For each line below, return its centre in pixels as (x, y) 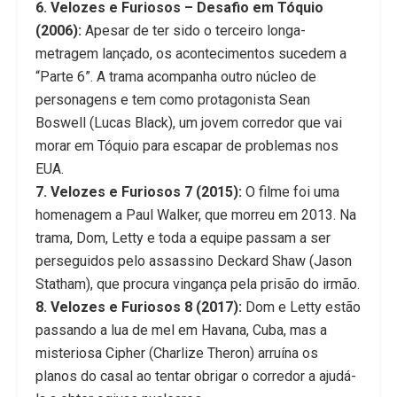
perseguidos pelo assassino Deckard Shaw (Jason (194, 261)
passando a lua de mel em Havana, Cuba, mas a (181, 331)
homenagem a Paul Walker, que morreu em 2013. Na (196, 215)
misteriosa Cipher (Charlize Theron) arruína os (177, 354)
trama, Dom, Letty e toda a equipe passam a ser (183, 238)
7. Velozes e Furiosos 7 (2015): (139, 192)
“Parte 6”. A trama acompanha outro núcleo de (176, 77)
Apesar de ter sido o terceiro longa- (194, 31)
